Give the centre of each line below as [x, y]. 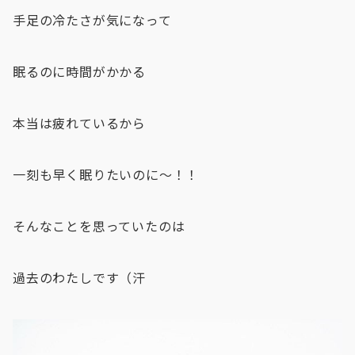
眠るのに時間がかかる [79, 72]
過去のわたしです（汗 [79, 278]
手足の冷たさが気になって [92, 20]
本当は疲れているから [79, 123]
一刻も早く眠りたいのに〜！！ [106, 175]
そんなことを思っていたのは [99, 226]
